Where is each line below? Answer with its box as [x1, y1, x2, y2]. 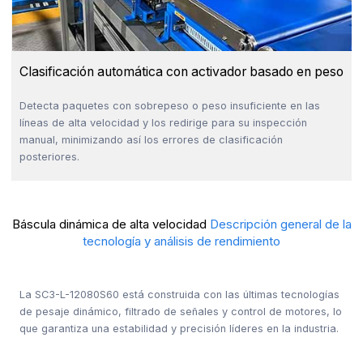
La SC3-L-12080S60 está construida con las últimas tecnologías [19, 288, 340, 301]
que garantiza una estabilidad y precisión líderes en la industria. [19, 322, 340, 335]
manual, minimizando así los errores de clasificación [19, 133, 283, 146]
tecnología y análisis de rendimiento [83, 233, 280, 250]
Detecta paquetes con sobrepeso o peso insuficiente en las [19, 99, 320, 112]
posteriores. [19, 150, 79, 163]
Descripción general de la [209, 216, 352, 233]
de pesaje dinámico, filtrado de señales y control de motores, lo [19, 305, 343, 318]
